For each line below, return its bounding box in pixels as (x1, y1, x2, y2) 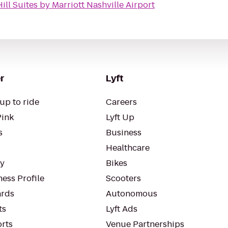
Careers (106, 96, 137, 108)
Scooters (106, 173, 141, 184)
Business (106, 127, 141, 138)
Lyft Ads (106, 203, 137, 215)
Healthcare (106, 142, 150, 154)
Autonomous (106, 188, 157, 199)
